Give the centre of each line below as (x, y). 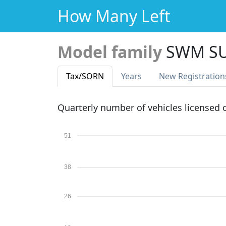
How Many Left (114, 16)
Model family (110, 52)
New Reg (176, 76)
